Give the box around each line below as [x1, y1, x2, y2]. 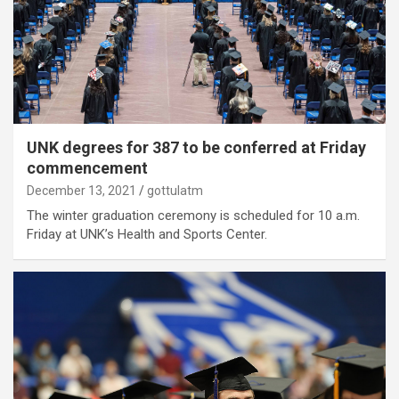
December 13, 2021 [27, 183, 136, 198]
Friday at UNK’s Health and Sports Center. [27, 225, 267, 242]
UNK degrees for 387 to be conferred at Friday [27, 137, 366, 157]
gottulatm [147, 183, 203, 198]
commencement [27, 158, 148, 177]
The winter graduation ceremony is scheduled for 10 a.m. [27, 207, 360, 224]
